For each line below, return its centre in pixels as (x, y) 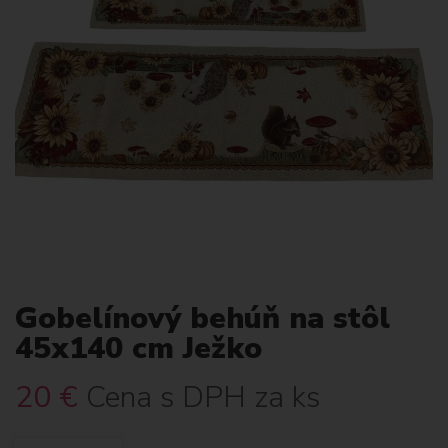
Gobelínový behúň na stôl (202, 318)
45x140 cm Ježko (138, 348)
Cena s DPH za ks (203, 397)
